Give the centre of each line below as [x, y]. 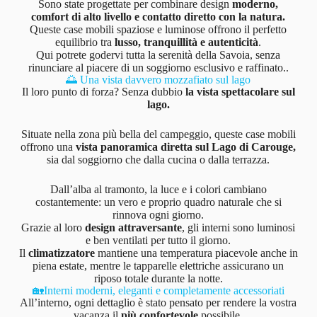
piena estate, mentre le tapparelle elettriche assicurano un [158, 265]
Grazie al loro [53, 227]
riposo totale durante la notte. [158, 278]
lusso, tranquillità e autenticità [187, 42]
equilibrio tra [85, 42]
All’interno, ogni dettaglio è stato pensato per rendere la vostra [158, 302]
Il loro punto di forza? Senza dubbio [103, 91]
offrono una [48, 146]
